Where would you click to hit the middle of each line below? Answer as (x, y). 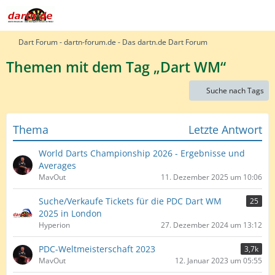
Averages (57, 165)
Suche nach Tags (235, 91)
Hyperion (54, 225)
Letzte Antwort (225, 130)
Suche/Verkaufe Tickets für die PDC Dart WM (130, 201)
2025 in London (70, 213)
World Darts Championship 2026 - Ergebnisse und (142, 153)
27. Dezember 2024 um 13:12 (211, 225)
